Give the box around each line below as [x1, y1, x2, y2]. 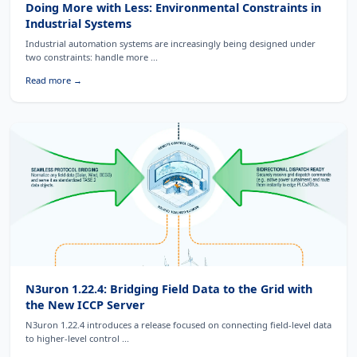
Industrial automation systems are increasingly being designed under [25, 37, 316, 50]
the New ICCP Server [25, 296, 145, 312]
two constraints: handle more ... [25, 51, 158, 64]
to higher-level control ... [25, 332, 129, 345]
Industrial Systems [25, 15, 131, 31]
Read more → [25, 73, 82, 86]
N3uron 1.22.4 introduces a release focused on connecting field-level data [25, 319, 331, 331]
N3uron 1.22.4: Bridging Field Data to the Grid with [25, 280, 312, 296]
